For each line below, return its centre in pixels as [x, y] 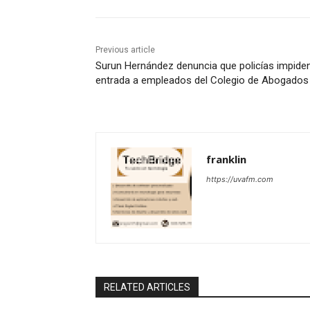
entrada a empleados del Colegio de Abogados [202, 81]
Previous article [125, 50]
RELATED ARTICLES [147, 288]
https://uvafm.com [240, 180]
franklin [226, 159]
